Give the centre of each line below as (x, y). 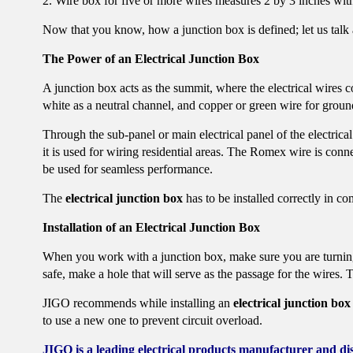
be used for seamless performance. (127, 169)
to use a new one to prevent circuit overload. (152, 320)
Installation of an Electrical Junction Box (151, 227)
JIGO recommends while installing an (137, 303)
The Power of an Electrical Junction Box (150, 58)
